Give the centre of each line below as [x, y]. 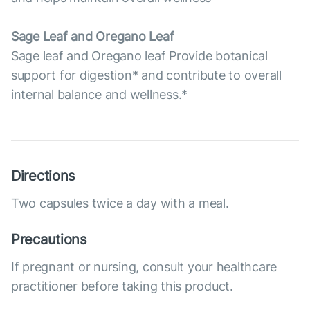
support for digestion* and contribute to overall [146, 75]
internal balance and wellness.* [100, 95]
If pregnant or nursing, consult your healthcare [144, 267]
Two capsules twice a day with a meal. [120, 203]
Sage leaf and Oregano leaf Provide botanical [139, 56]
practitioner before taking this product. [122, 286]
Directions [43, 176]
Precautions [49, 240]
